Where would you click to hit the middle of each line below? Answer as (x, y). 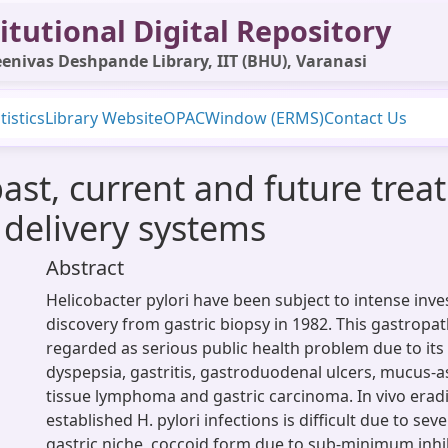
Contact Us (365, 118)
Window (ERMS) (264, 118)
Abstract (85, 267)
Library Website (104, 118)
